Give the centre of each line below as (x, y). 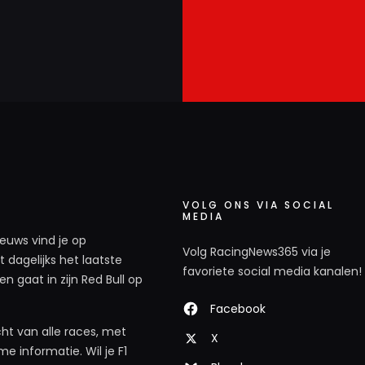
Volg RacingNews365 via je (257, 252)
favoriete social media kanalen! (272, 271)
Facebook (238, 309)
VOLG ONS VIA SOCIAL (258, 205)
